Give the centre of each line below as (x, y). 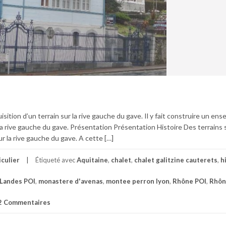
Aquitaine (92, 160)
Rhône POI (189, 181)
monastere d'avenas (71, 181)
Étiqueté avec (56, 160)
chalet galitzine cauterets (176, 160)
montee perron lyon (138, 181)
